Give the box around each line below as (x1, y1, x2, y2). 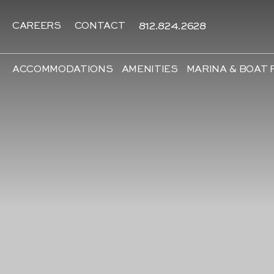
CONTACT (74, 21, 125, 31)
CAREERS (12, 21, 61, 31)
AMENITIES (121, 65, 178, 75)
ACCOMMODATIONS (12, 65, 113, 75)
